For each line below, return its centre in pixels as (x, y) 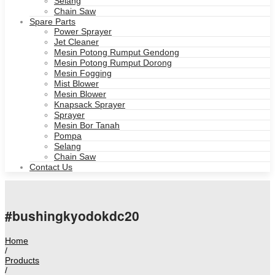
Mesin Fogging (83, 73)
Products (22, 260)
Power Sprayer (83, 31)
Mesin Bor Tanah (87, 125)
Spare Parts (52, 21)
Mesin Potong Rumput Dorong (113, 63)
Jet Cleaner (76, 42)
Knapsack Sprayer (90, 104)
